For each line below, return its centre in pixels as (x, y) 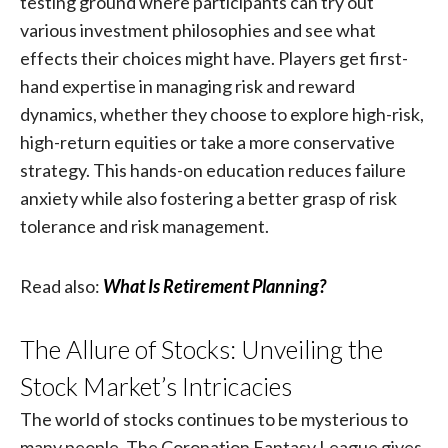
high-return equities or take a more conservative (207, 142)
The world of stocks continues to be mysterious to (213, 419)
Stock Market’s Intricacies (160, 386)
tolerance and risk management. (147, 226)
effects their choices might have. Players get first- (213, 58)
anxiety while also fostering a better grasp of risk (208, 198)
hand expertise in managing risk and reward (187, 86)
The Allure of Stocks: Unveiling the (201, 349)
